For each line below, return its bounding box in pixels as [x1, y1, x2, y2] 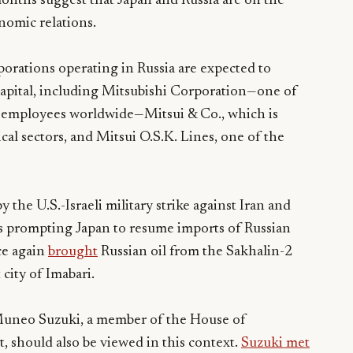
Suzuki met [241, 336, 310, 351]
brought [48, 244, 98, 259]
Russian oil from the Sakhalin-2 [98, 244, 292, 259]
